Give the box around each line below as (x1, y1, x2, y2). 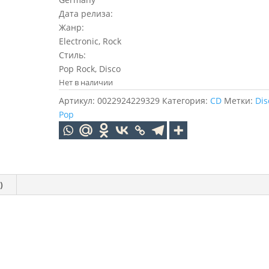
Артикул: (59, 95, 98, 106)
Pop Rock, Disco (59, 63, 121, 74)
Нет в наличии (59, 77, 113, 88)
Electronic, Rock (59, 35, 122, 47)
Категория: (162, 95, 211, 106)
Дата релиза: (59, 8, 113, 19)
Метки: (224, 95, 256, 106)
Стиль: (59, 49, 86, 61)
